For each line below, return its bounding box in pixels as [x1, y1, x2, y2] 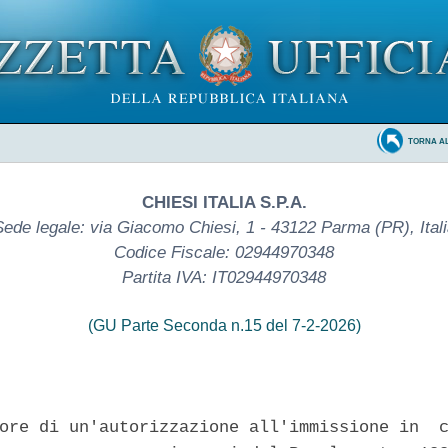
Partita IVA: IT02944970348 [122, 267, 326, 287]
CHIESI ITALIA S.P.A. [141, 192, 307, 212]
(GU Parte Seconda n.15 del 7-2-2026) [87, 316, 361, 334]
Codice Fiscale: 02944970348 [114, 242, 334, 262]
